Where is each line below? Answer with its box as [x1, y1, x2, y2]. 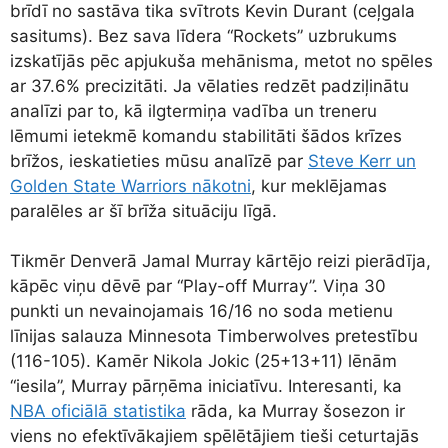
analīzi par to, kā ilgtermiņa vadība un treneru [10, 100, 377, 121]
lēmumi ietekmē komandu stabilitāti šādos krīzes [10, 125, 402, 146]
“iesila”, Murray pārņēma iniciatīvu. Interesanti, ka [10, 376, 402, 397]
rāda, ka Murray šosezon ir [186, 401, 405, 422]
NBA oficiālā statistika [10, 401, 186, 422]
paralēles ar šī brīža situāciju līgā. [10, 200, 277, 221]
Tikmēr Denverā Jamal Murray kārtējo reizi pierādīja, [10, 251, 431, 272]
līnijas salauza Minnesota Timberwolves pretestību [10, 326, 418, 347]
